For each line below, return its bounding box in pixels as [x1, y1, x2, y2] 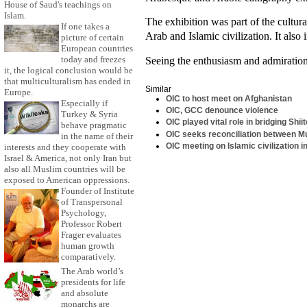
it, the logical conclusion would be [4, 65, 133, 76]
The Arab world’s [61, 266, 123, 277]
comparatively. [61, 251, 116, 262]
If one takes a [61, 21, 110, 32]
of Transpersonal [61, 197, 123, 208]
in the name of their [61, 131, 133, 142]
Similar [145, 84, 171, 95]
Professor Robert [61, 219, 122, 230]
